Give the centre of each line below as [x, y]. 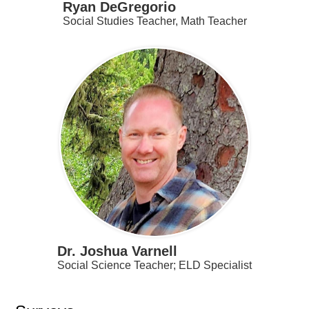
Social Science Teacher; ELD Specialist [154, 266]
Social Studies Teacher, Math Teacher [154, 21]
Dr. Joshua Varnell [117, 251]
